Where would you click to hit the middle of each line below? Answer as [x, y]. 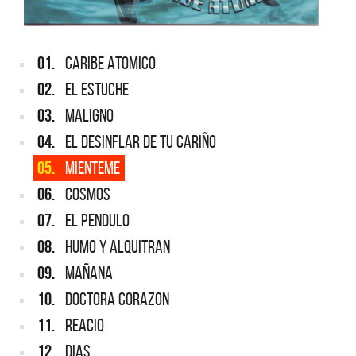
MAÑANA [89, 273]
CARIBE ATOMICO [110, 63]
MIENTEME [93, 168]
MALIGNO [89, 115]
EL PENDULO [97, 220]
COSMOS [88, 194]
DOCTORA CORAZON [117, 299]
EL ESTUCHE [97, 89]
